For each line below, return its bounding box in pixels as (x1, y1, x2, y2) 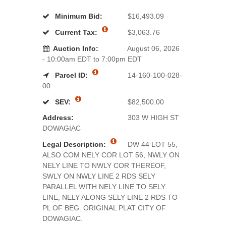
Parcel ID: (55, 71, 90, 79)
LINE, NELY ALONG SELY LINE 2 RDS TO (42, 193, 178, 201)
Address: (42, 114, 74, 122)
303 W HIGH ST (126, 114, 179, 122)
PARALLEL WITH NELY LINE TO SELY (42, 183, 165, 191)
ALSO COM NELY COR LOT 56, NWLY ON (42, 151, 180, 159)
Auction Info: (53, 44, 98, 52)
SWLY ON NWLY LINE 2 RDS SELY (42, 172, 155, 180)
